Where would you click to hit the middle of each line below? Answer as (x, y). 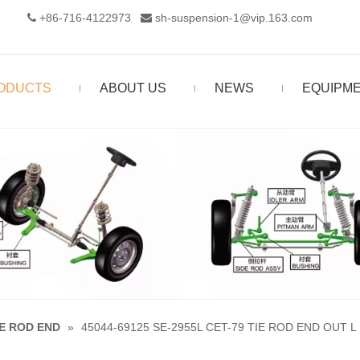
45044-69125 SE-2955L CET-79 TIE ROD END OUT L (219, 327)
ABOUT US (133, 88)
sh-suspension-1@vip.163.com (234, 18)
